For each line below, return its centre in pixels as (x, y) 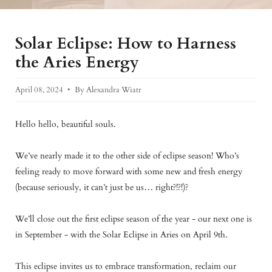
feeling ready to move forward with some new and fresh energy (129, 171)
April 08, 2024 (39, 90)
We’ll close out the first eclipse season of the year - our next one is (134, 219)
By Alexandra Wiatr (108, 90)
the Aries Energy (77, 62)
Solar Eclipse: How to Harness (126, 43)
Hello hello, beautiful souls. (66, 124)
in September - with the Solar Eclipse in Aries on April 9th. (121, 234)
